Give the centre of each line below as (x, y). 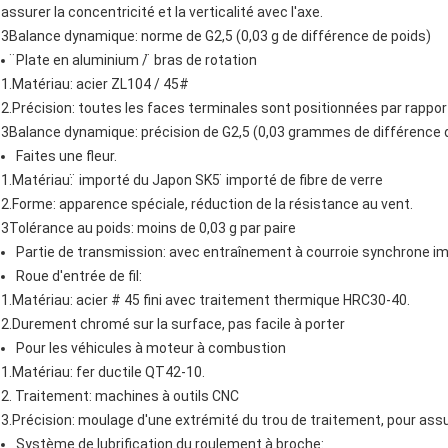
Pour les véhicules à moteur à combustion (151, 348)
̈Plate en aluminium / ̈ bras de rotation (136, 60)
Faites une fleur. (66, 156)
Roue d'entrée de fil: (79, 276)
